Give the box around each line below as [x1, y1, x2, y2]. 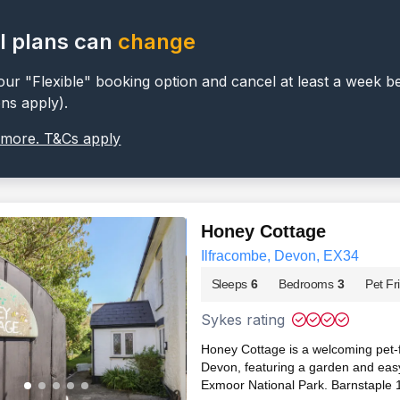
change [118, 28, 196, 54]
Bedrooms [279, 276, 334, 291]
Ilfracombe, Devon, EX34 [200, 247, 359, 263]
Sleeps [211, 276, 247, 291]
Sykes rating [200, 310, 285, 329]
